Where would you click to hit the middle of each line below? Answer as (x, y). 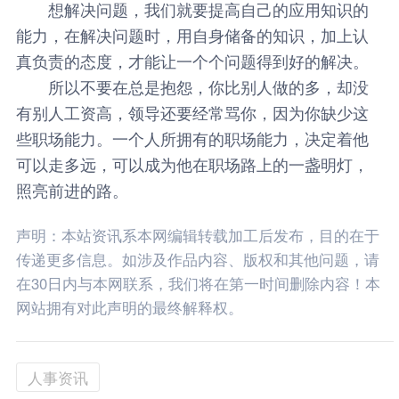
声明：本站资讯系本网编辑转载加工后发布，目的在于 (197, 235)
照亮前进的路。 (72, 189)
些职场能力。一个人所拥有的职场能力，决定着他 (192, 138)
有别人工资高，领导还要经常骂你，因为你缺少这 (192, 112)
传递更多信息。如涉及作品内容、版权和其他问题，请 (197, 259)
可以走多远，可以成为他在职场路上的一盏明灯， (192, 163)
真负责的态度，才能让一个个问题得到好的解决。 (192, 60)
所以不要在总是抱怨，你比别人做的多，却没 (192, 86)
